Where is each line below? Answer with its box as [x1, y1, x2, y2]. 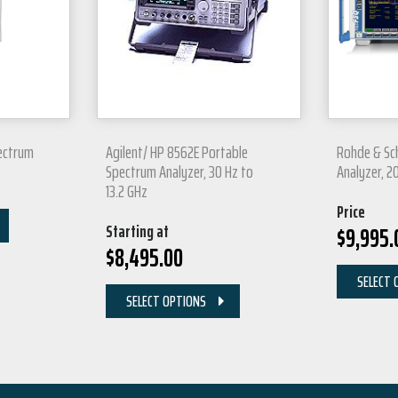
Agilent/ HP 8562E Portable [106, 137, 248, 166]
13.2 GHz [106, 176, 147, 205]
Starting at [106, 217, 169, 244]
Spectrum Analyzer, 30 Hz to [106, 156, 253, 186]
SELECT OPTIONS [126, 288, 206, 314]
